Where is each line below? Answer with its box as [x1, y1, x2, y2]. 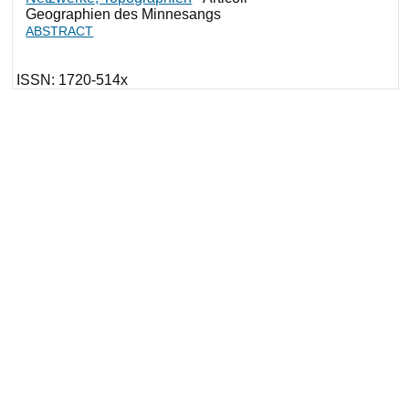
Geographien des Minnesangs [26, 5, 222, 22]
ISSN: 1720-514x [16, 71, 129, 88]
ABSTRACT [26, 24, 94, 38]
